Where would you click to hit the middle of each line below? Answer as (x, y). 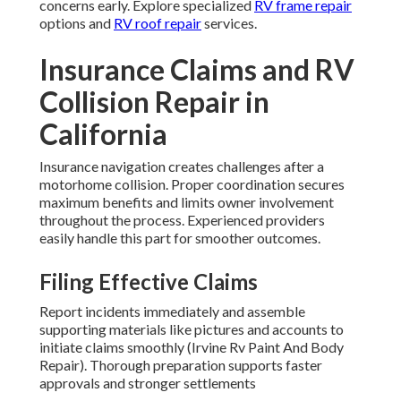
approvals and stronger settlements (148, 383)
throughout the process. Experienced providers (182, 220)
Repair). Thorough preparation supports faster (181, 365)
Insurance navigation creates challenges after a (182, 166)
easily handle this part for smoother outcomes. (180, 238)
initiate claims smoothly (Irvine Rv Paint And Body (192, 347)
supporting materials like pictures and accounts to (192, 329)
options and (77, 23)
